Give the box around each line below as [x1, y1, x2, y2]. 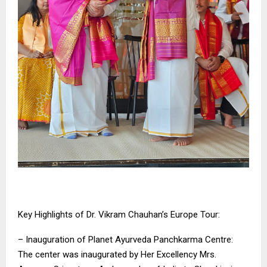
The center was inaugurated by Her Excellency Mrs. [18, 249, 216, 260]
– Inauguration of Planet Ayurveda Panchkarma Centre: [18, 234, 233, 246]
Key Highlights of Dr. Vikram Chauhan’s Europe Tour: [18, 209, 220, 221]
